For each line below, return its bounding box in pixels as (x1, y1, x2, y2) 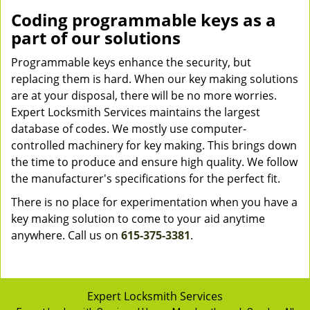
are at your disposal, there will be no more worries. (11, 88, 277, 103)
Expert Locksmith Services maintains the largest (11, 104, 260, 120)
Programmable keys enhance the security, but (11, 55, 251, 70)
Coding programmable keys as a (11, 8, 276, 31)
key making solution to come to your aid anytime (11, 211, 265, 226)
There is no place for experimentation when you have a (11, 194, 298, 210)
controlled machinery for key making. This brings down (11, 138, 297, 153)
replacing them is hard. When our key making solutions (11, 71, 298, 86)
